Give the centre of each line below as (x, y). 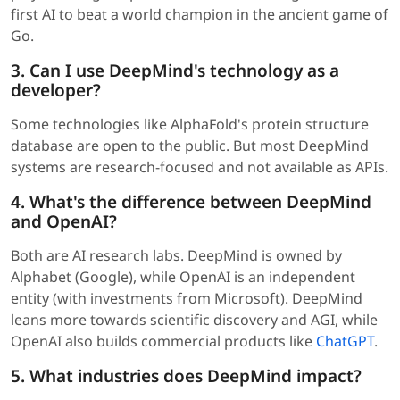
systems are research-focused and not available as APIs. (200, 167)
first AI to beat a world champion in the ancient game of (200, 15)
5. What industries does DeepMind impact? (186, 376)
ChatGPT (345, 342)
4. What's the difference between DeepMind (191, 202)
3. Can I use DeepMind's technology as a (175, 71)
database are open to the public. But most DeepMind (190, 146)
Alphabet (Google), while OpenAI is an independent (183, 277)
